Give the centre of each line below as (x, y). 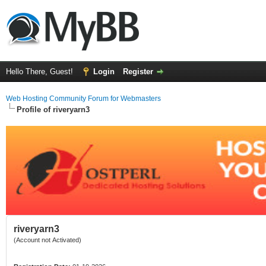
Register (138, 72)
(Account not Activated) (47, 240)
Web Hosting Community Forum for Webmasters (83, 99)
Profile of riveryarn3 (53, 110)
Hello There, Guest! (41, 72)
